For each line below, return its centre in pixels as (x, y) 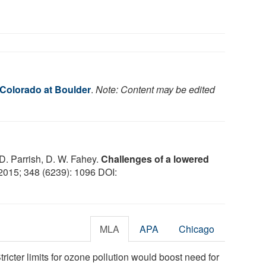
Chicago (197, 229)
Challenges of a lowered (155, 159)
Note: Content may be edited (155, 89)
